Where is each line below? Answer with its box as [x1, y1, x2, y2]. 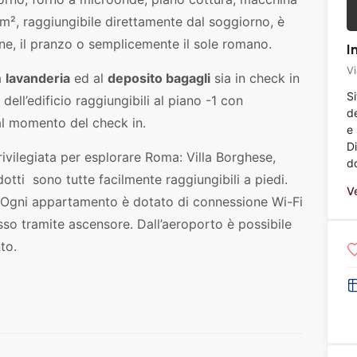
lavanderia [6, 70, 70, 86]
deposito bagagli [108, 70, 210, 86]
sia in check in [210, 70, 300, 86]
